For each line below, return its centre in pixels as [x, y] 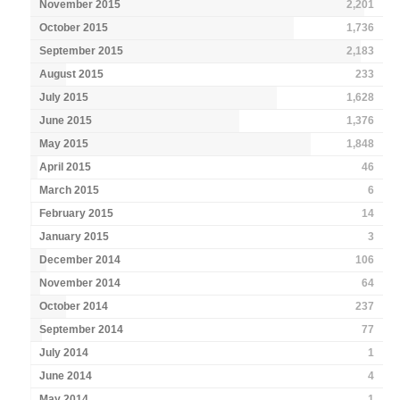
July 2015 [64, 98]
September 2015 [82, 51]
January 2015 [75, 237]
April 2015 [66, 167]
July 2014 [64, 353]
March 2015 [70, 191]
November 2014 [80, 283]
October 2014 [74, 307]
